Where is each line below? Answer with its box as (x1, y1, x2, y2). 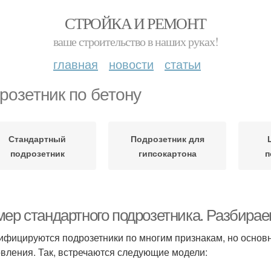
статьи (165, 55, 201, 73)
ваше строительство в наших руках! (53, 33, 218, 50)
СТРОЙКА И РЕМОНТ (65, 13, 206, 33)
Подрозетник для (130, 132, 204, 145)
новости (109, 55, 154, 73)
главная (53, 55, 98, 73)
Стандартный (8, 132, 66, 145)
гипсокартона (138, 147, 197, 159)
